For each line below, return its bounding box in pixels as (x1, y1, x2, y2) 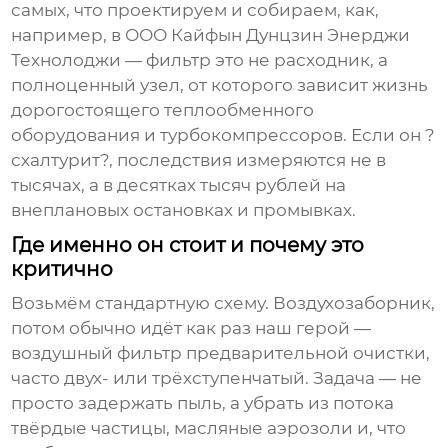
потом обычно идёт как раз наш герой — (11, 318, 372, 339)
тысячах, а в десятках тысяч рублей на (11, 175, 347, 196)
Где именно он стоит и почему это (11, 233, 365, 258)
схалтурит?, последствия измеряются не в (11, 150, 387, 171)
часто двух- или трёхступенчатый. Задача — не (11, 368, 423, 389)
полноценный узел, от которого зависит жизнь (11, 75, 429, 96)
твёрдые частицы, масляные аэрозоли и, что (11, 418, 407, 439)
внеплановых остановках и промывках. (11, 200, 357, 221)
